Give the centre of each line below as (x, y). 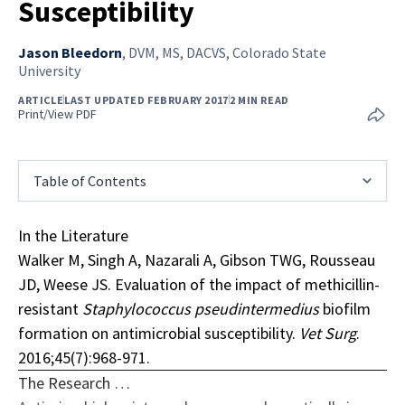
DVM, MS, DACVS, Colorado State (227, 52)
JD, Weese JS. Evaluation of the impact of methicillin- (199, 284)
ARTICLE (41, 99)
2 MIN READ (259, 99)
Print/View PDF (57, 113)
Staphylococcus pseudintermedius (201, 308)
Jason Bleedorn (70, 52)
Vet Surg (328, 333)
